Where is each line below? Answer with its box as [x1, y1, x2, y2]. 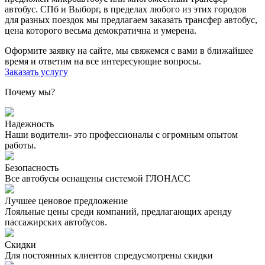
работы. [5, 140, 36, 150]
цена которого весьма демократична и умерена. [5, 25, 196, 35]
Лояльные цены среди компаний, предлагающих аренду [5, 206, 232, 216]
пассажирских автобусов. [5, 216, 107, 227]
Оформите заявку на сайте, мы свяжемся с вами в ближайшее [5, 45, 253, 56]
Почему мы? [5, 86, 55, 97]
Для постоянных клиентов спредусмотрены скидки [5, 250, 213, 260]
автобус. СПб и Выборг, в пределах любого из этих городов [5, 4, 247, 14]
